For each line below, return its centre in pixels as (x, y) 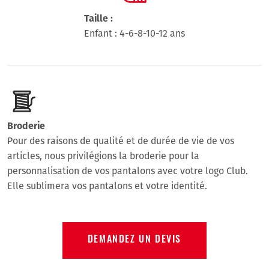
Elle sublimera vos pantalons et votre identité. (107, 186)
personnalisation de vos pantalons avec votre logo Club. (128, 171)
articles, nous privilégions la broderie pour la (103, 156)
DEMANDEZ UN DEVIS (134, 240)
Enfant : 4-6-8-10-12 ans (134, 33)
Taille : (98, 18)
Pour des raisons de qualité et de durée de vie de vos (121, 141)
